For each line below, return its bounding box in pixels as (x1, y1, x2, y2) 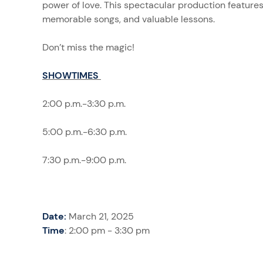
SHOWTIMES (42, 69, 101, 82)
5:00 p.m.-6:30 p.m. (42, 125, 127, 138)
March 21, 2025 (66, 210, 134, 222)
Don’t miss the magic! (42, 41, 134, 53)
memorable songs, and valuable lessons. (42, 12, 215, 25)
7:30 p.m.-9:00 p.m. (42, 153, 126, 166)
